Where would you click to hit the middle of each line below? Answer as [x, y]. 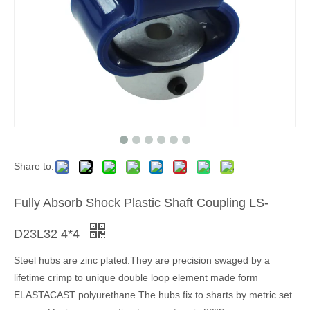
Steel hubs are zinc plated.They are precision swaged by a [142, 260]
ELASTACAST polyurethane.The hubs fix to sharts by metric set [153, 294]
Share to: [34, 166]
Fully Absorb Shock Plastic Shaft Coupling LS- [141, 202]
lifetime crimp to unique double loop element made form [136, 277]
